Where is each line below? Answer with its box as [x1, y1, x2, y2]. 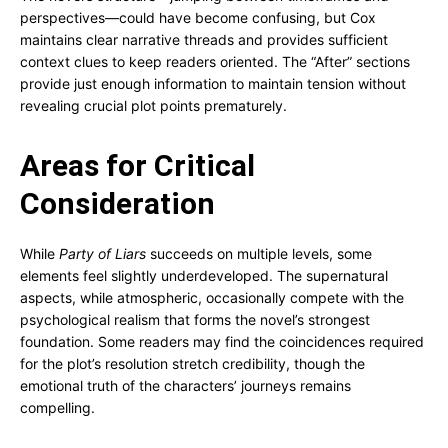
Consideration [20, 186, 215, 221]
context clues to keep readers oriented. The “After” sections [20, 53, 410, 70]
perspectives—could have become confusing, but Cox [20, 9, 376, 26]
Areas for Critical [20, 148, 255, 183]
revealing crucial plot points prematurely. [20, 97, 287, 114]
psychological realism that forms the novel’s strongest [20, 311, 370, 328]
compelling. [20, 399, 95, 416]
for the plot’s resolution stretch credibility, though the [20, 355, 365, 372]
